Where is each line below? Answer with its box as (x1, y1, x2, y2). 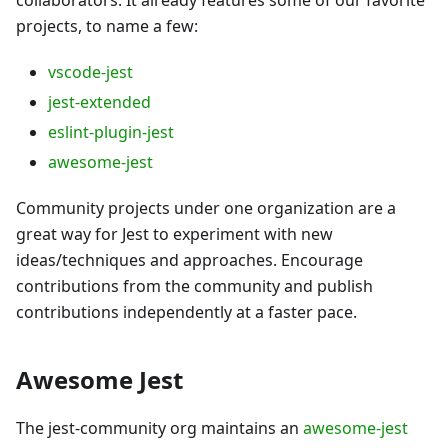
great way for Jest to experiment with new (16, 222, 333, 245)
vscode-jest (48, 60, 133, 83)
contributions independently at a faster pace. (16, 300, 357, 323)
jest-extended (48, 90, 151, 113)
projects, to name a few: (16, 14, 198, 37)
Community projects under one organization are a (16, 196, 396, 219)
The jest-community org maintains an (16, 416, 303, 439)
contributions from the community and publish (16, 274, 373, 297)
